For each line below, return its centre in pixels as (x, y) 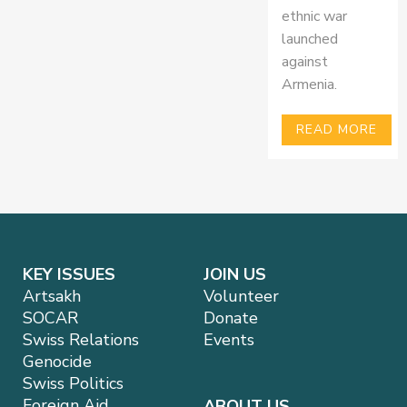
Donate (231, 318)
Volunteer (241, 296)
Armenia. (309, 85)
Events (229, 339)
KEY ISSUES (69, 274)
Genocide (57, 361)
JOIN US (235, 274)
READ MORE (336, 130)
